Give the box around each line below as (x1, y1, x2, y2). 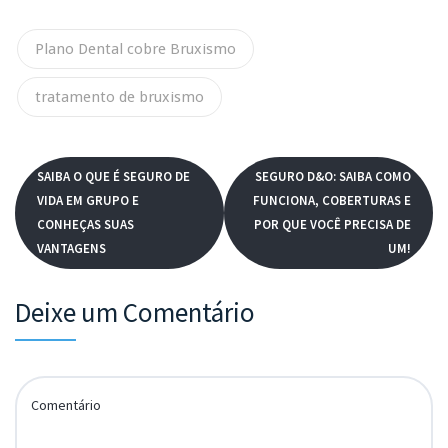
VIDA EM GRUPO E (37, 191, 139, 209)
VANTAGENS (37, 239, 106, 257)
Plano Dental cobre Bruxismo (35, 39, 236, 58)
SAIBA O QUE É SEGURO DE (37, 167, 190, 185)
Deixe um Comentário (15, 294, 255, 329)
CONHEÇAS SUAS (37, 215, 134, 233)
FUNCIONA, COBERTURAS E (253, 191, 411, 209)
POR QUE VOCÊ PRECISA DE (254, 215, 411, 233)
